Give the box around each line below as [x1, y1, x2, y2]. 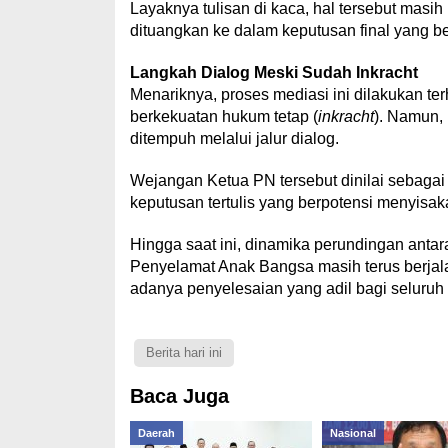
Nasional [329, 427, 376, 440]
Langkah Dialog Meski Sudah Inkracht [129, 64, 418, 82]
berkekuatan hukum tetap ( [129, 108, 318, 126]
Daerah [137, 427, 175, 440]
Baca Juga [129, 385, 229, 408]
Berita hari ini [145, 345, 222, 361]
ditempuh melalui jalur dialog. [129, 130, 339, 148]
